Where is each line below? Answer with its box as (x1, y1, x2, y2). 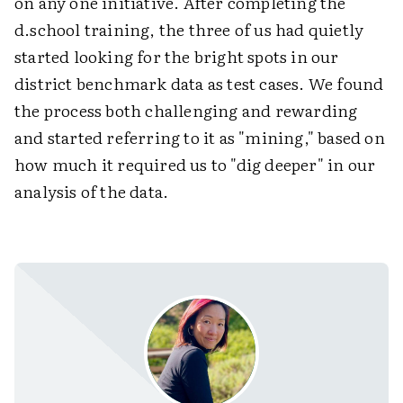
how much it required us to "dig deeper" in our (14, 152, 376, 177)
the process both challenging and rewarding (14, 98, 358, 123)
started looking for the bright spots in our (14, 44, 339, 69)
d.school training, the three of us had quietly (14, 17, 364, 42)
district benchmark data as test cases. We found (14, 71, 384, 96)
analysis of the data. (14, 179, 169, 204)
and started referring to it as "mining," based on (14, 125, 385, 150)
